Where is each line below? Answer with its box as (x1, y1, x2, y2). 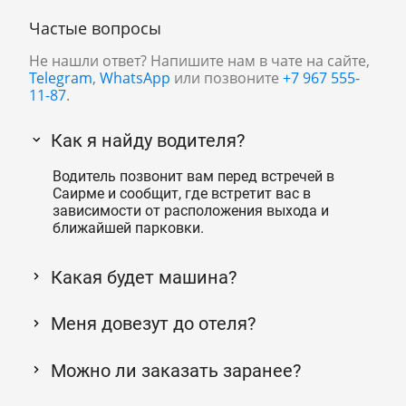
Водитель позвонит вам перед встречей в (52, 167, 334, 185)
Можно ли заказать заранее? (51, 359, 301, 382)
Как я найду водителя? (51, 130, 245, 152)
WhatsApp (100, 68, 170, 89)
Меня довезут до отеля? (51, 313, 256, 335)
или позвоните (170, 68, 283, 89)
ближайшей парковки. (52, 218, 204, 237)
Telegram (29, 68, 92, 89)
